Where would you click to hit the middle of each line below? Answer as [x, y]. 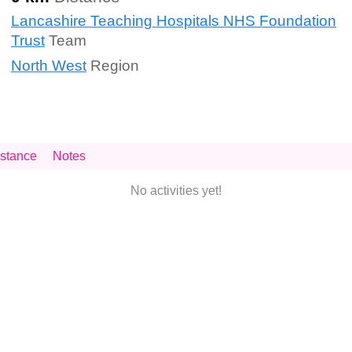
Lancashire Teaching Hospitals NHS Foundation [174, 21]
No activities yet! [176, 191]
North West [49, 65]
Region [113, 65]
